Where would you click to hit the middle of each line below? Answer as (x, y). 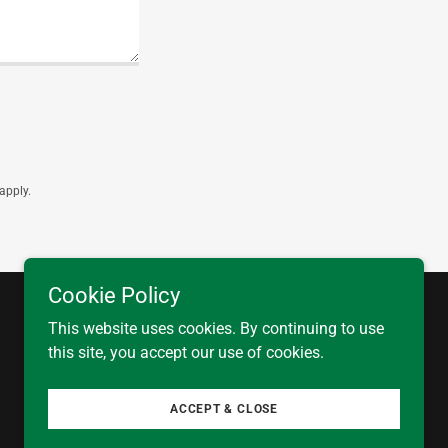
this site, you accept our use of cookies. (186, 352)
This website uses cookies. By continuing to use (216, 328)
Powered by (291, 387)
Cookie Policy (114, 295)
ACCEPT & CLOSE (224, 409)
